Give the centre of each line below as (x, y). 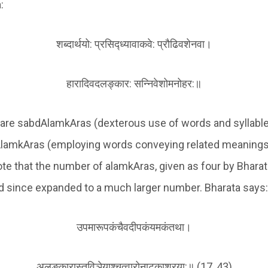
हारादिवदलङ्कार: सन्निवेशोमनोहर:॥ (134, 83)
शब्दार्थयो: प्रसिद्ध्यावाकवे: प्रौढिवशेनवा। (134, 44)
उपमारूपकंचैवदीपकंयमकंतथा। (134, 227)
